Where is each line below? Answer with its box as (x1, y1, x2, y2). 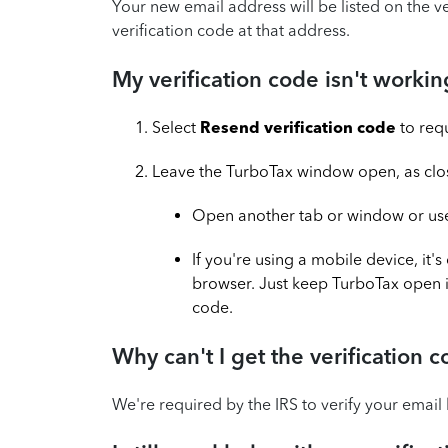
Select (152, 118, 200, 137)
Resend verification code (200, 118, 396, 137)
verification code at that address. (112, 21, 350, 40)
